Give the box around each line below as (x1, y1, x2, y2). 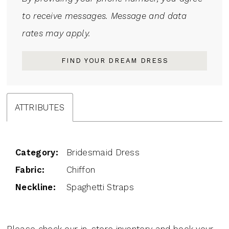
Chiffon (66, 165, 96, 175)
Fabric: (15, 165, 45, 175)
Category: (15, 147, 58, 158)
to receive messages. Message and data (22, 11, 187, 21)
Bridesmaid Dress (66, 147, 140, 158)
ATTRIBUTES (15, 102, 65, 112)
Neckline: (15, 182, 56, 193)
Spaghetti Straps (66, 182, 134, 193)
